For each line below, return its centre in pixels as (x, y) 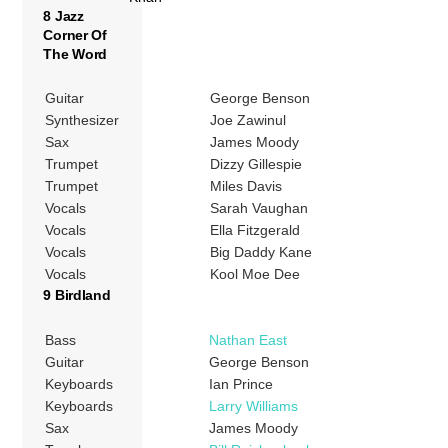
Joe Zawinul (248, 120)
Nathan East (248, 339)
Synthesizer (82, 120)
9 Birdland (77, 295)
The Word (75, 53)
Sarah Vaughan (259, 208)
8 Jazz (63, 15)
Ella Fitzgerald (255, 230)
